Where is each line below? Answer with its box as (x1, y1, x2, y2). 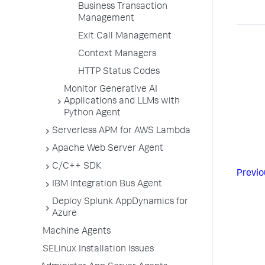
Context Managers (78, 50, 156, 59)
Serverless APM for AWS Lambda (52, 127, 190, 136)
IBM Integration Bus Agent (52, 180, 162, 189)
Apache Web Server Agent (52, 144, 163, 154)
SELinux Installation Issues (43, 245, 154, 254)
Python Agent (64, 109, 121, 118)
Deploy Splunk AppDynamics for (52, 198, 188, 207)
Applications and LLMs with (64, 97, 180, 106)
